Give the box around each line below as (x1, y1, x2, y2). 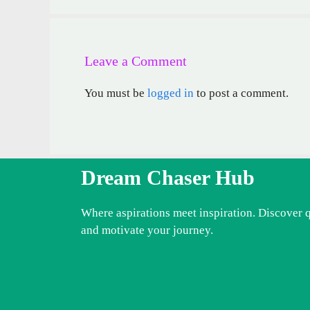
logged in (147, 86, 194, 100)
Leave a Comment (84, 53, 187, 69)
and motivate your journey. (81, 223, 213, 237)
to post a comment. (194, 86, 289, 100)
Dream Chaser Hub (81, 165, 255, 189)
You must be (84, 86, 147, 100)
